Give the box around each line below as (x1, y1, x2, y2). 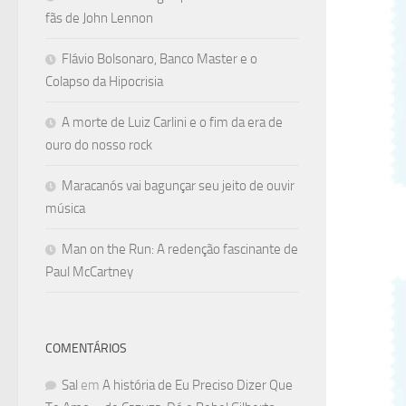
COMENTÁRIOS (45, 340, 127, 356)
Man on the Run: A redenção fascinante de (62, 240, 298, 257)
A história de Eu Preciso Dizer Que (102, 376, 293, 393)
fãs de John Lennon (45, 9, 153, 26)
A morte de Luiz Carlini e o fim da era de (62, 113, 283, 130)
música (45, 199, 85, 217)
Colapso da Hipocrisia (45, 72, 163, 90)
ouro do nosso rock (45, 136, 152, 153)
